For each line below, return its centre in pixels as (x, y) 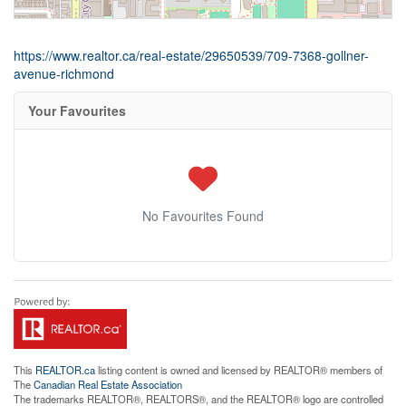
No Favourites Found (203, 216)
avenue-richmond (64, 74)
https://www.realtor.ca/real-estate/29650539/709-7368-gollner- (191, 56)
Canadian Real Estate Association (108, 385)
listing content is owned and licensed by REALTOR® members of (239, 370)
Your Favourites (77, 111)
